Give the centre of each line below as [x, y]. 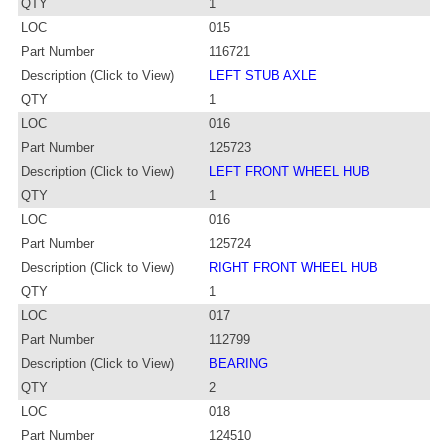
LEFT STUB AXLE [263, 75]
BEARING [238, 363]
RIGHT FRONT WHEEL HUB [293, 267]
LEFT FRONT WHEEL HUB [289, 171]
